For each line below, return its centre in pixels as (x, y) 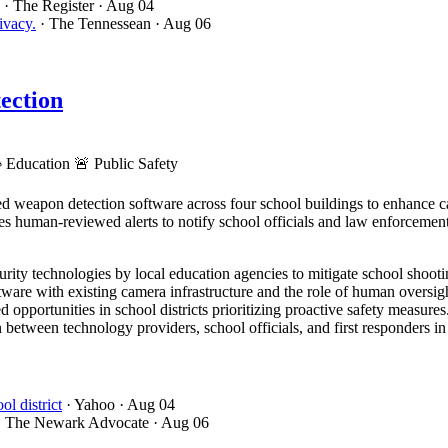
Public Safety (134, 163)
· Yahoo (90, 405)
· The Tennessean (95, 23)
